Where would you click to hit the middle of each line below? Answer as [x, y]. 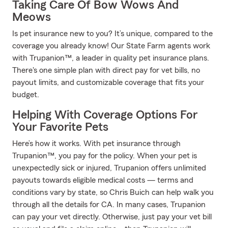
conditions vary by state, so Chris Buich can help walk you [113, 192]
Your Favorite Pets [60, 127]
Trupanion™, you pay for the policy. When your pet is [105, 156]
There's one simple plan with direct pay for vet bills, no [106, 70]
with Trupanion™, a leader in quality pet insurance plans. [111, 58]
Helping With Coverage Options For [105, 115]
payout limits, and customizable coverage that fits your [108, 82]
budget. [26, 95]
